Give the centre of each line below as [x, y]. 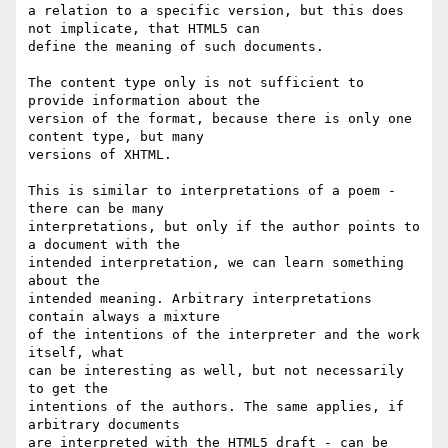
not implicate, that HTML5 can [144, 29]
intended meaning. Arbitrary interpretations [200, 299]
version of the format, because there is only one [220, 119]
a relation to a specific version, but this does [216, 11]
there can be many [100, 209]
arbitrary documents [104, 425]
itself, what [76, 353]
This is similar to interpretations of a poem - [212, 191]
